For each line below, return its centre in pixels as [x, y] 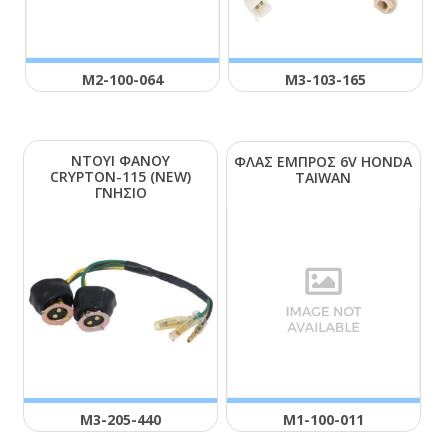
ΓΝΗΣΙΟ [120, 192]
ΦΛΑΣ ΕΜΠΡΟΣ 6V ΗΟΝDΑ [323, 161]
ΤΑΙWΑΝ [323, 177]
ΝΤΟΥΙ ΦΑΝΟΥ [121, 160]
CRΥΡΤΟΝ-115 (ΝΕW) [121, 176]
